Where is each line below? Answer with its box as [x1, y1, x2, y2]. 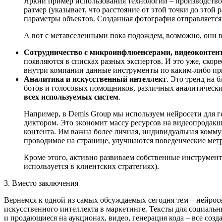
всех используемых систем [24, 92, 118, 101]
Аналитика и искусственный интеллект [24, 74, 166, 83]
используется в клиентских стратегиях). [24, 162, 161, 170]
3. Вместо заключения [4, 178, 80, 187]
